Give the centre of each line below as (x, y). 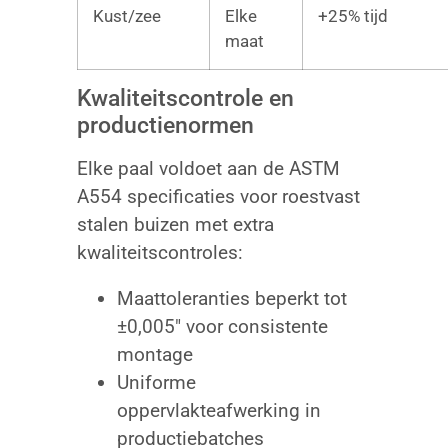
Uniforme (156, 382)
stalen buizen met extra (175, 224)
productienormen (165, 125)
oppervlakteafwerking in (218, 410)
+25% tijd (352, 15)
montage (154, 354)
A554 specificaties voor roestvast (218, 196)
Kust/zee (126, 15)
